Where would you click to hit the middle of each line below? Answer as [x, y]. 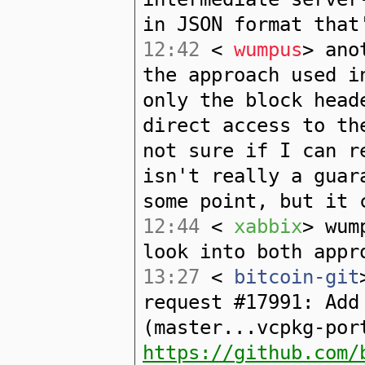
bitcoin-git [291, 277]
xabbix [262, 226]
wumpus [262, 50]
